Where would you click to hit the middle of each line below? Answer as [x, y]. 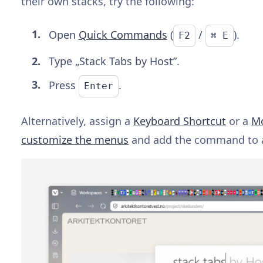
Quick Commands [123, 34]
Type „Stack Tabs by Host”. [114, 61]
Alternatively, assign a [77, 121]
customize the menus [75, 139]
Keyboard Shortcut [180, 121]
